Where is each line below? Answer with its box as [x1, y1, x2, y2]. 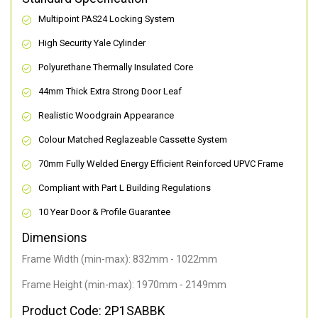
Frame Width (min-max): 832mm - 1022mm [22, 253, 217, 265]
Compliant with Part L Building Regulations [38, 182, 211, 194]
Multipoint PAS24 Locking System [38, 13, 175, 25]
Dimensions [22, 231, 87, 246]
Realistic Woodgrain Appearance [38, 110, 174, 121]
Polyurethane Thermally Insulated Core [38, 62, 193, 73]
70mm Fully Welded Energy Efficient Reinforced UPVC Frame [38, 158, 283, 170]
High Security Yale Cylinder [38, 38, 146, 49]
